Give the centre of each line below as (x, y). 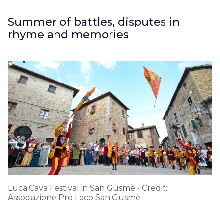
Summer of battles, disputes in (94, 22)
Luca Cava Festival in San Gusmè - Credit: (88, 188)
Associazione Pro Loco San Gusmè (74, 197)
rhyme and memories (68, 34)
